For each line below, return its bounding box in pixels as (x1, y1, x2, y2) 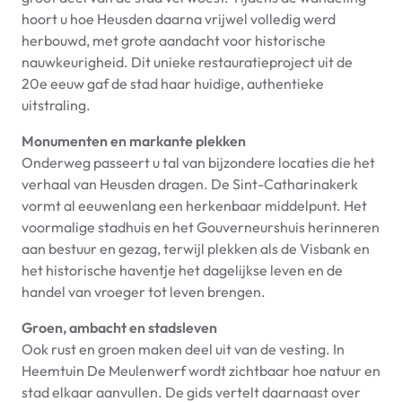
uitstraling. (22, 95, 91, 114)
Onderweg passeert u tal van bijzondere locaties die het (22, 153, 375, 171)
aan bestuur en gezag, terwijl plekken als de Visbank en (22, 239, 370, 258)
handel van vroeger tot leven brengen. (22, 282, 266, 301)
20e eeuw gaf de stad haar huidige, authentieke (22, 74, 324, 92)
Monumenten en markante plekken (22, 131, 246, 150)
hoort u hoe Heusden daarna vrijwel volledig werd (22, 9, 336, 28)
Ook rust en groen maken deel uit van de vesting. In (22, 339, 345, 358)
